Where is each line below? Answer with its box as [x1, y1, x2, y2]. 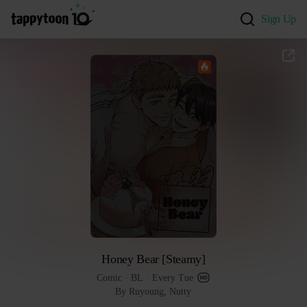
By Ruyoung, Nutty [115, 286, 192, 297]
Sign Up [261, 13, 296, 25]
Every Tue [152, 272, 194, 283]
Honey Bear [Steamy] [101, 251, 206, 266]
